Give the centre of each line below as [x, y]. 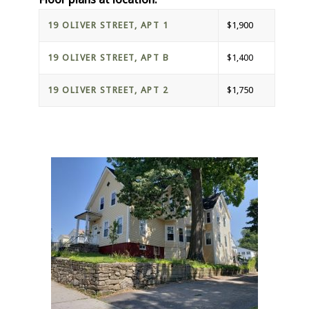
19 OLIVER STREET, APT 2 [108, 90]
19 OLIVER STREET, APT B [108, 57]
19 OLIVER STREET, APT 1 [108, 25]
